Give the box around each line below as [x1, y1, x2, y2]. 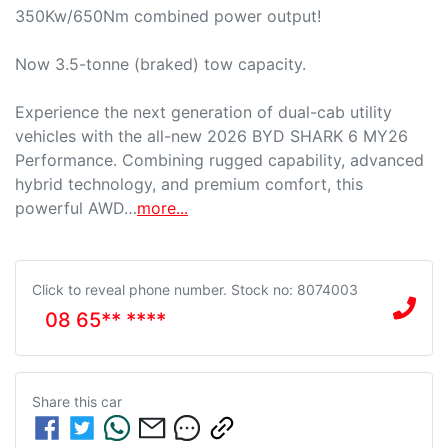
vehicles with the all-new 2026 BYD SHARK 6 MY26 [15, 125, 408, 146]
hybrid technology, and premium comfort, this [15, 173, 363, 194]
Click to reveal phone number [32, 280, 223, 298]
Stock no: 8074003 [231, 280, 358, 298]
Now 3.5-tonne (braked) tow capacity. [15, 53, 306, 74]
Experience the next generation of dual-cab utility [15, 101, 392, 122]
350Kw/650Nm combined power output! [15, 5, 321, 26]
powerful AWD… [15, 197, 137, 218]
